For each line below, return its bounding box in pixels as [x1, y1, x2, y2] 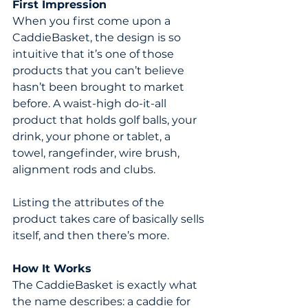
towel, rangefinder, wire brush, [12, 146, 182, 160]
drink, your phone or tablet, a [12, 130, 173, 144]
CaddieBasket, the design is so [12, 31, 184, 45]
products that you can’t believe [12, 64, 187, 78]
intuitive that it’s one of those [12, 47, 177, 61]
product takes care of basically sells [12, 212, 207, 226]
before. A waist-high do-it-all [12, 97, 169, 111]
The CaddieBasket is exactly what [12, 278, 200, 292]
